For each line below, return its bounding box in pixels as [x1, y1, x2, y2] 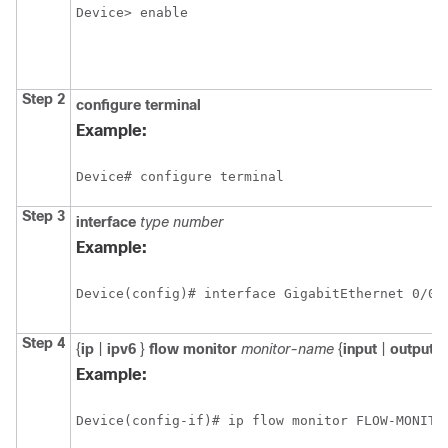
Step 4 [22, 335, 65, 352]
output [390, 341, 434, 358]
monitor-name [241, 341, 334, 358]
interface [76, 214, 136, 231]
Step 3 [22, 208, 65, 225]
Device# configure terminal [76, 169, 284, 185]
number [173, 214, 223, 231]
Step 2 [22, 91, 65, 108]
